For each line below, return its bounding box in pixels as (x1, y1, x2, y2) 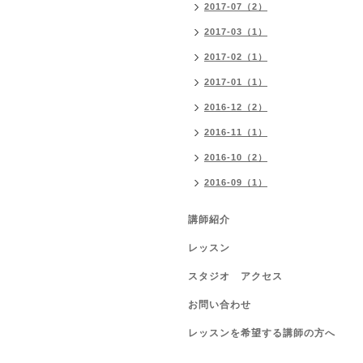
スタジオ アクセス (188, 271, 283, 282)
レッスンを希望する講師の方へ (188, 327, 335, 339)
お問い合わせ (188, 299, 251, 310)
